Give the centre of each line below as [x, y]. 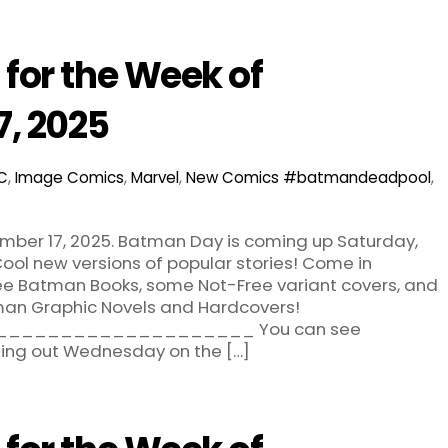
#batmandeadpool [356, 177]
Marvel [154, 177]
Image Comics [69, 177]
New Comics [232, 177]
